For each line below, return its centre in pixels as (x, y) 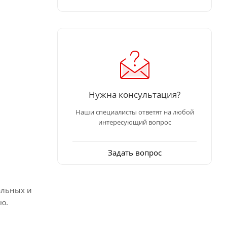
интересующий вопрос (135, 122)
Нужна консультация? (135, 94)
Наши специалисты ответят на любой (135, 112)
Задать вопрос (135, 152)
